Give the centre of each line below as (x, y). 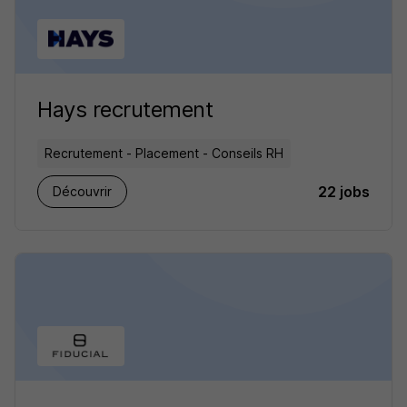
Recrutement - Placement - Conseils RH (164, 153)
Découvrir (82, 191)
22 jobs (344, 192)
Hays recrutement (125, 109)
